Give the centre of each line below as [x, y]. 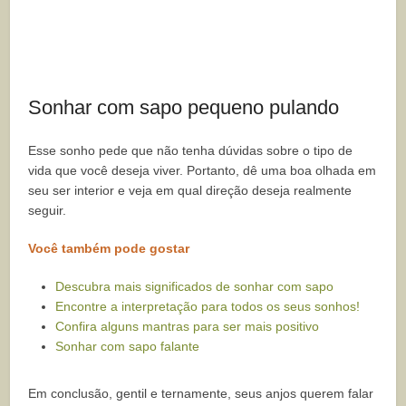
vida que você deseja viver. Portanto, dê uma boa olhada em [203, 171]
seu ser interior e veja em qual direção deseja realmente [190, 191]
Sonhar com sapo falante [128, 347]
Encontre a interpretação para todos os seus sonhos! [208, 307]
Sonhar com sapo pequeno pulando [184, 108]
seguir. [48, 211]
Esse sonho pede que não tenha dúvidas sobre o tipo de [191, 151]
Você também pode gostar [109, 249]
